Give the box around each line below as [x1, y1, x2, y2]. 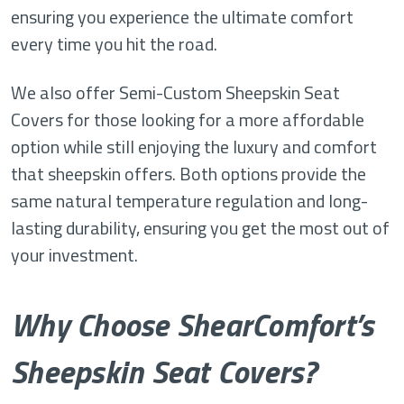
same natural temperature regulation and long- [11, 187, 368, 216]
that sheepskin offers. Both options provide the [11, 160, 366, 188]
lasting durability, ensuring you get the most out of [11, 214, 390, 243]
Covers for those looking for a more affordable [11, 106, 364, 134]
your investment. [11, 241, 138, 270]
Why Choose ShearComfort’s [11, 300, 374, 350]
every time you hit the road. [11, 30, 217, 59]
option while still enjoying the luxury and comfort [11, 133, 377, 161]
